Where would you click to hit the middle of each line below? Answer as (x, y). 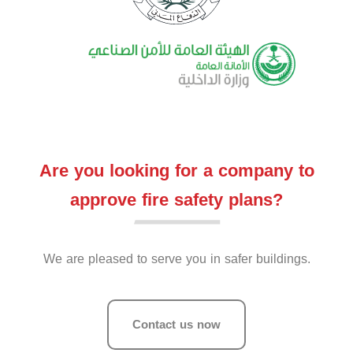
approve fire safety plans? (176, 201)
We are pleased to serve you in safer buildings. (176, 259)
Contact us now (176, 324)
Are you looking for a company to (176, 171)
